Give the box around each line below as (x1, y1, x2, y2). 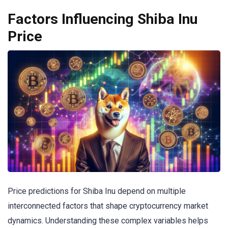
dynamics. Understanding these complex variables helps (8, 216, 208, 226)
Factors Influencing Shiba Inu (8, 11, 197, 28)
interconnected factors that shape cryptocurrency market (8, 201, 208, 211)
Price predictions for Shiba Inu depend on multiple (8, 186, 186, 196)
